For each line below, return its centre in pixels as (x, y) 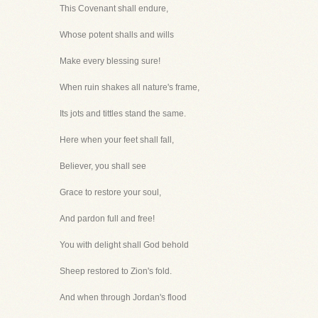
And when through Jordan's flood (123, 297)
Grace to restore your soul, (110, 192)
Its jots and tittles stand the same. (123, 114)
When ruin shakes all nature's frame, (130, 87)
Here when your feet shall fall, (117, 140)
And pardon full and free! (107, 219)
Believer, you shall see (103, 166)
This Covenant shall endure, (114, 9)
